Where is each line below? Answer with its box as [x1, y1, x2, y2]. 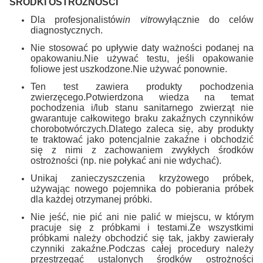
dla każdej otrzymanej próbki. [31, 194, 152, 205]
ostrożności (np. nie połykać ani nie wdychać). [31, 156, 221, 166]
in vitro [123, 15, 158, 25]
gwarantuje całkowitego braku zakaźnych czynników [31, 113, 254, 124]
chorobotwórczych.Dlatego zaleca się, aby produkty [31, 124, 254, 134]
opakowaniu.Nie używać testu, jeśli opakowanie [31, 53, 254, 64]
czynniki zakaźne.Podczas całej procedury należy [31, 244, 254, 254]
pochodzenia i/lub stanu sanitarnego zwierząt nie [31, 103, 254, 113]
